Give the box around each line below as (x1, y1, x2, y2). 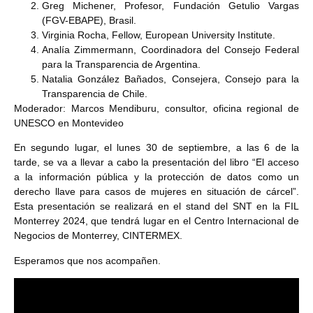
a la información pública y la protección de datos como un (14, 171, 299, 183)
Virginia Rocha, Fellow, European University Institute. (42, 29, 275, 41)
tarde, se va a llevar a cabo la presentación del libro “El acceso (14, 156, 299, 168)
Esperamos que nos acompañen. (14, 254, 161, 266)
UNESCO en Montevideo (14, 117, 124, 129)
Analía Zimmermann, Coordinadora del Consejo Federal (42, 43, 299, 55)
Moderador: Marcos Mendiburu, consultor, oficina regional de (14, 102, 299, 114)
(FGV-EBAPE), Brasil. (42, 14, 136, 26)
